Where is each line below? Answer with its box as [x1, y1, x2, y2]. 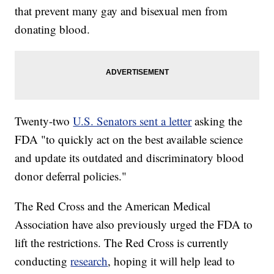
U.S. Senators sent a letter [73, 113, 192, 129]
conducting [15, 253, 71, 269]
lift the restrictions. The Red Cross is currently [15, 235, 229, 251]
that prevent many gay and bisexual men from [15, 3, 228, 19]
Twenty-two [15, 113, 73, 129]
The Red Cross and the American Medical [15, 198, 211, 214]
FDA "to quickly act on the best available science [15, 131, 243, 147]
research [70, 253, 108, 269]
